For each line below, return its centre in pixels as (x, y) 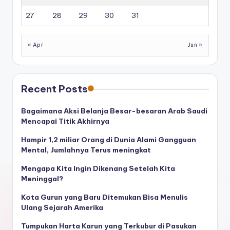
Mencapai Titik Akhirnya (65, 121)
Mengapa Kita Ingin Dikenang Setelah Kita (98, 169)
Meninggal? (42, 179)
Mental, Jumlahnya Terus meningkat (86, 150)
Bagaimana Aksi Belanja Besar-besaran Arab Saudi (114, 111)
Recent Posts (54, 89)
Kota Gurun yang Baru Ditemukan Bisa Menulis (104, 197)
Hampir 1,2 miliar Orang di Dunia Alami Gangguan (109, 140)
